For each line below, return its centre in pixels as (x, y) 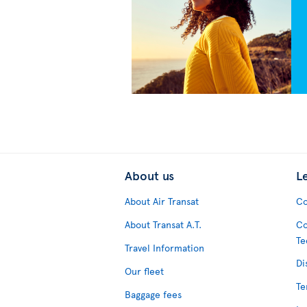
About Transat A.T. (163, 225)
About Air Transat (162, 201)
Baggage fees (153, 295)
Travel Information (164, 248)
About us (149, 175)
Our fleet (144, 271)
